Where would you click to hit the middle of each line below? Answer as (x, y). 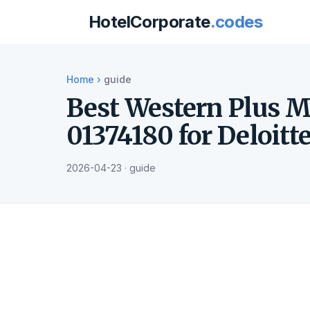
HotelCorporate (149, 22)
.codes (236, 22)
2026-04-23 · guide (111, 168)
